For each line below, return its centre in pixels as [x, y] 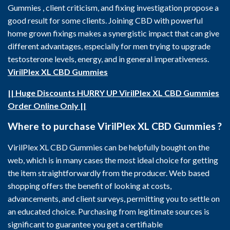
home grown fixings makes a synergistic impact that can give [113, 33]
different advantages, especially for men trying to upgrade [109, 46]
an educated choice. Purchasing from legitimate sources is [109, 211]
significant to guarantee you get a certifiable [85, 224]
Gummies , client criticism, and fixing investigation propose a [113, 7]
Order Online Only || [47, 106]
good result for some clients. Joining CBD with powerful [105, 20]
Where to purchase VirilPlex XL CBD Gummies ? [115, 126]
